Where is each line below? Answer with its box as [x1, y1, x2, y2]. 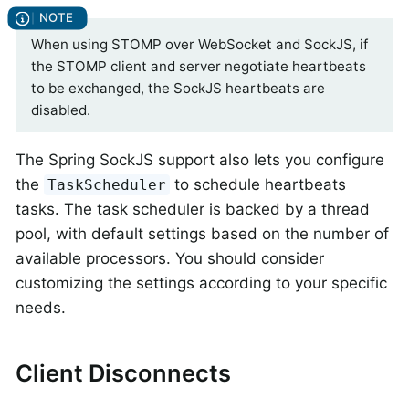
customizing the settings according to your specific [16, 273, 387, 292]
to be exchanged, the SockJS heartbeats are [31, 79, 325, 97]
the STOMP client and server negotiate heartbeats [31, 57, 366, 75]
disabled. [31, 100, 90, 119]
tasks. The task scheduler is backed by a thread [16, 199, 370, 218]
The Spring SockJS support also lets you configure [16, 150, 384, 169]
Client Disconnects [16, 358, 231, 387]
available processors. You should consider [16, 248, 324, 267]
